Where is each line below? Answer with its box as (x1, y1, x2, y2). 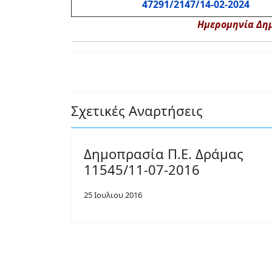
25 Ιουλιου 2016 (84, 189, 142, 200)
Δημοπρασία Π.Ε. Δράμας (84, 144, 243, 163)
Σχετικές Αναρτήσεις (71, 101, 203, 120)
